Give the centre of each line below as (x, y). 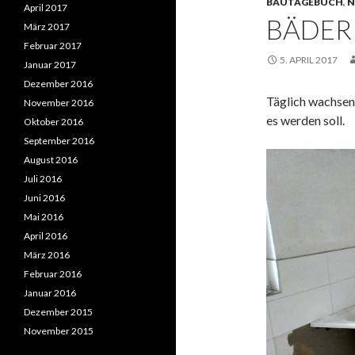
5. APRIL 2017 (309, 60)
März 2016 (47, 255)
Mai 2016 (44, 217)
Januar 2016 (50, 293)
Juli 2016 (43, 179)
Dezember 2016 (58, 84)
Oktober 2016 (53, 122)
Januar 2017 (50, 65)
